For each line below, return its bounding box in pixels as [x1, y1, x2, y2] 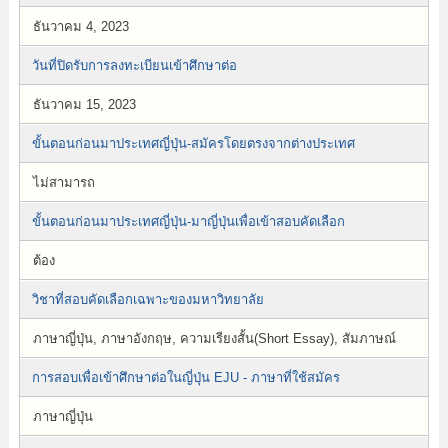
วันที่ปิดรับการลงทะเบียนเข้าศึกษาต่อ [31, 58, 237, 73]
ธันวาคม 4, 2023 [32, 19, 129, 34]
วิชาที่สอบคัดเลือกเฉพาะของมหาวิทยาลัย [31, 292, 264, 307]
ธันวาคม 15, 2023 [32, 97, 136, 112]
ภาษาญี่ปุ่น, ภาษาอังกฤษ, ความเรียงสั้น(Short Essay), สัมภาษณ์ [32, 331, 396, 346]
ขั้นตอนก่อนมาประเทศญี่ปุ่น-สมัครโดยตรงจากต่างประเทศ [31, 136, 355, 151]
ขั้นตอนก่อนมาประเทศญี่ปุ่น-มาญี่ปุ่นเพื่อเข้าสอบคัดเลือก [31, 214, 345, 229]
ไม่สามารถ [32, 175, 95, 190]
